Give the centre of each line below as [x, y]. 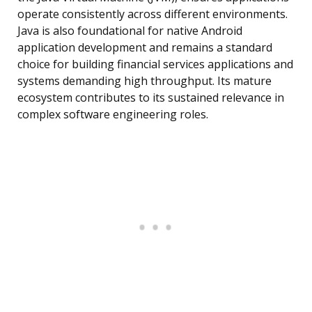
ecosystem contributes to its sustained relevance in [151, 98]
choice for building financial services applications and [155, 64]
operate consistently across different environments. [153, 14]
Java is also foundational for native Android [130, 31]
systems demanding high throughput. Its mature [145, 81]
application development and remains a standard [145, 48]
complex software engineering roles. [113, 115]
